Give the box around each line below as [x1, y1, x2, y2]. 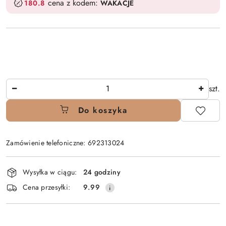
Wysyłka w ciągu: [23, 167, 77, 178]
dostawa [6, 182, 48, 200]
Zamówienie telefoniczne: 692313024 [6, 137, 125, 148]
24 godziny [83, 167, 121, 178]
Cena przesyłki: [23, 182, 71, 193]
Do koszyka [78, 104, 128, 116]
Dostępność [6, 154, 66, 172]
